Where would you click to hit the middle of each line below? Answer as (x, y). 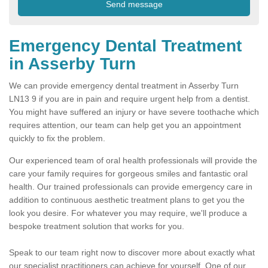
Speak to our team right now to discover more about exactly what (132, 253)
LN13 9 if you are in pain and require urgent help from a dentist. (130, 99)
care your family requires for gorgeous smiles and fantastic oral (128, 174)
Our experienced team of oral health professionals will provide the (133, 161)
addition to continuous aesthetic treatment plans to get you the (127, 200)
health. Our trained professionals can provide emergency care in (131, 187)
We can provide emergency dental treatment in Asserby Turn (124, 86)
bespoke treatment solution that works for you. (97, 226)
